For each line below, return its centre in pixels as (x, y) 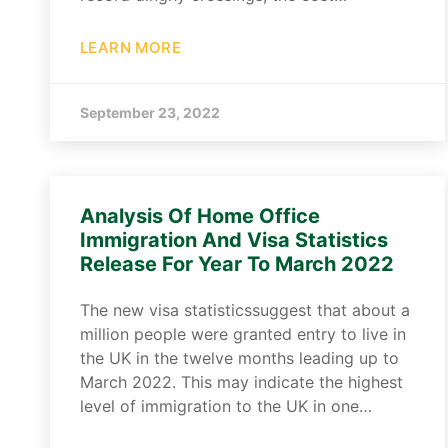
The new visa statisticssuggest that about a (245, 310)
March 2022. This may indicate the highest (241, 382)
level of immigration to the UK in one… (226, 406)
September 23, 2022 (150, 112)
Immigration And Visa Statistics (234, 240)
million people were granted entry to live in (243, 334)
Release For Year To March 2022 (237, 264)
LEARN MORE (130, 47)
